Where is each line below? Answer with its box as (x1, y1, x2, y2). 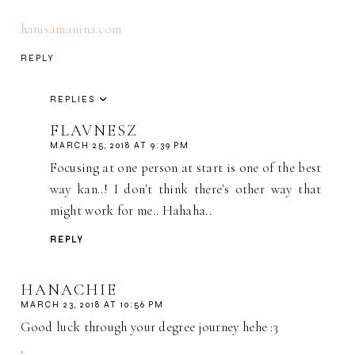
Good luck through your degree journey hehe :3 (20, 319, 278, 336)
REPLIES (49, 94, 95, 105)
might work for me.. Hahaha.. (49, 202, 212, 219)
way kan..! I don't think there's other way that (49, 181, 322, 198)
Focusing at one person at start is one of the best (49, 159, 322, 177)
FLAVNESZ (49, 121, 138, 141)
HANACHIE (20, 281, 117, 300)
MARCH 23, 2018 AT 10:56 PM (20, 300, 164, 311)
